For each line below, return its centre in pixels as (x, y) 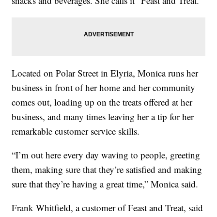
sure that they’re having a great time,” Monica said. (105, 184)
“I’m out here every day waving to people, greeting (106, 155)
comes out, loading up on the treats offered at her (102, 102)
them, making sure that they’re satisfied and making (107, 170)
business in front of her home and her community (104, 88)
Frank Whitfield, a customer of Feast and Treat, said (108, 208)
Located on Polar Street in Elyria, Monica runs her (105, 73)
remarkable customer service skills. (76, 131)
